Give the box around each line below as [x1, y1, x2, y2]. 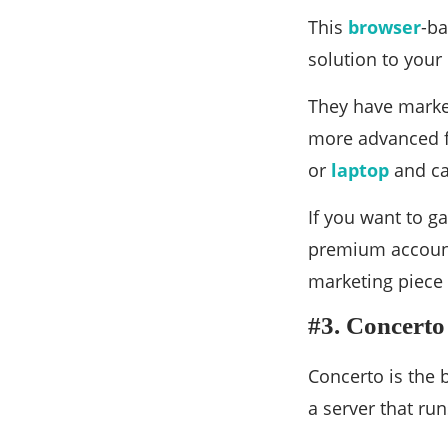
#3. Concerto [308, 311, 445, 339]
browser [348, 14, 421, 39]
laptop [331, 157, 389, 182]
